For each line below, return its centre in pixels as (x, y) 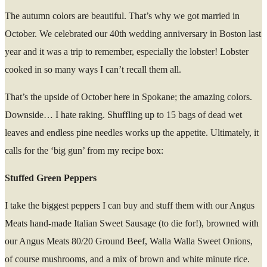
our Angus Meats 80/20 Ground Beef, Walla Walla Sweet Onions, (129, 241)
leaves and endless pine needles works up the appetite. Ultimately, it (132, 133)
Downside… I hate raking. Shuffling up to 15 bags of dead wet (123, 115)
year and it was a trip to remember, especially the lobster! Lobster (127, 52)
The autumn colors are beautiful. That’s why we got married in (122, 16)
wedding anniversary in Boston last (194, 34)
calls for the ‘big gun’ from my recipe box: (85, 151)
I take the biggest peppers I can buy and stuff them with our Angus (130, 206)
